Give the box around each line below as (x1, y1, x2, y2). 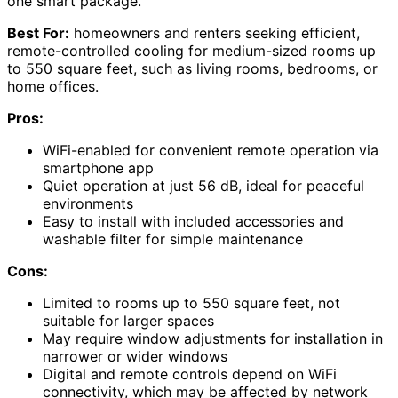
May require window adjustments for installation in (43, 330, 383, 347)
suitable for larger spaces (43, 312, 214, 330)
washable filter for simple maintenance (43, 230, 303, 248)
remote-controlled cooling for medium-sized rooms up (7, 42, 376, 60)
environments (43, 195, 133, 212)
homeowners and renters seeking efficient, (69, 24, 360, 42)
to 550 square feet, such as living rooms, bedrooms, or (7, 60, 378, 77)
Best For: (7, 24, 69, 42)
